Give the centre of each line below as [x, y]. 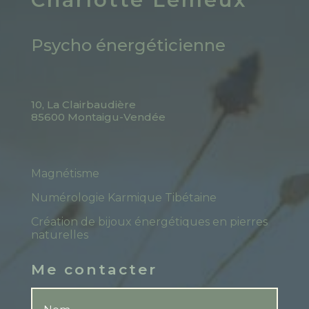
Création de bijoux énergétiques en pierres [149, 221]
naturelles [59, 235]
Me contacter [94, 269]
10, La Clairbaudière [83, 104]
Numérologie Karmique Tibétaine [123, 197]
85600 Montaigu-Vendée [98, 117]
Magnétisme [65, 173]
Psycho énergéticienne [128, 45]
